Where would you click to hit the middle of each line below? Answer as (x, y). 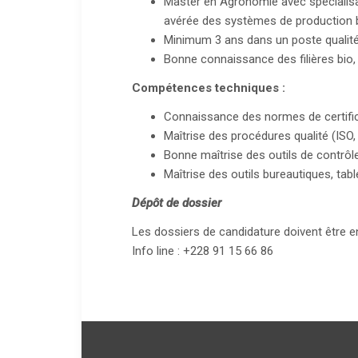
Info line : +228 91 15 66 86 (203, 251)
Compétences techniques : (209, 88)
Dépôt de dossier (177, 203)
